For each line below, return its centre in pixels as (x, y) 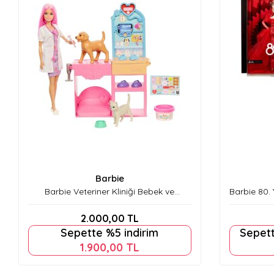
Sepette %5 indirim (110, 232)
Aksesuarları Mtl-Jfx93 (110, 202)
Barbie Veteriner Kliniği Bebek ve (110, 191)
